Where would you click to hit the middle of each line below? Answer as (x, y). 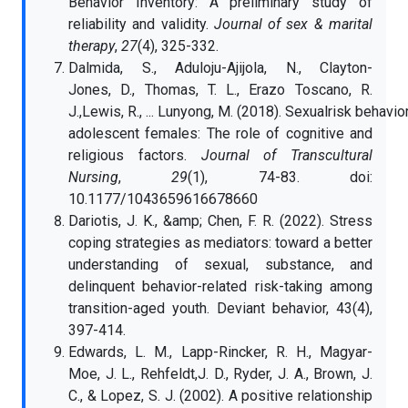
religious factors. (135, 155)
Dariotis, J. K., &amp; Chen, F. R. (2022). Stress (220, 221)
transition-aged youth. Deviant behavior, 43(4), (220, 308)
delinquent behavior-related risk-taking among (220, 286)
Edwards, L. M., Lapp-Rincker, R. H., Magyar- (220, 352)
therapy (92, 46)
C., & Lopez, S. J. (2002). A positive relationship (220, 396)
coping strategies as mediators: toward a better (220, 243)
